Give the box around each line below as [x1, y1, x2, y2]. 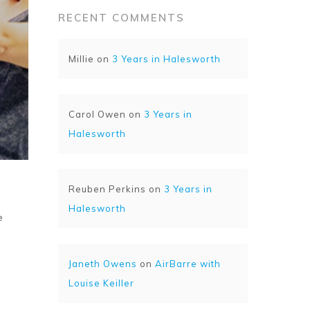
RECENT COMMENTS [58, 11, 185, 24]
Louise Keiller [69, 277, 135, 289]
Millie [69, 53, 95, 64]
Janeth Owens [69, 258, 138, 269]
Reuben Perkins [69, 183, 147, 194]
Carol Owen [69, 109, 127, 120]
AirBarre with [155, 258, 221, 269]
